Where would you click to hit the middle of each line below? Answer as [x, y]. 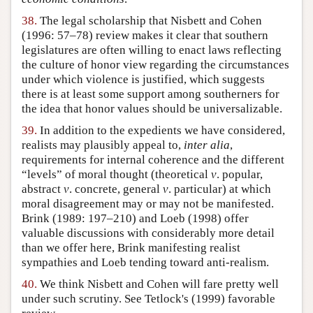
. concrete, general [116, 189]
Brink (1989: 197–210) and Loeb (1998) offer [135, 219]
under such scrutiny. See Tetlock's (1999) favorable [148, 299]
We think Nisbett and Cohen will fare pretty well [158, 284]
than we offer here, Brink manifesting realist [131, 248]
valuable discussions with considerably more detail [148, 233]
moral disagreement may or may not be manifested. [148, 204]
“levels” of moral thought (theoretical [116, 175]
